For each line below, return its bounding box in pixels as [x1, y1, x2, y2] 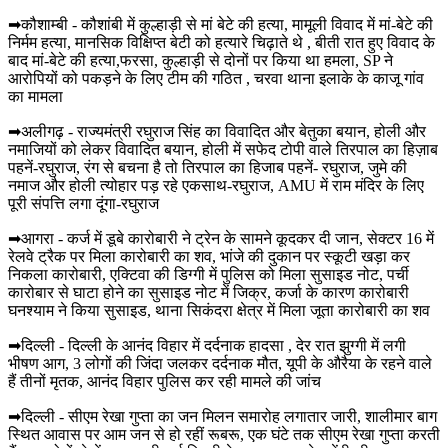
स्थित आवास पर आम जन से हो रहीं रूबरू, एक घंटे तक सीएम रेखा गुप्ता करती [8, 425, 440, 443]
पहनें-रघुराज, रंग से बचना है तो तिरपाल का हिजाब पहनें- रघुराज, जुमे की [8, 158, 407, 176]
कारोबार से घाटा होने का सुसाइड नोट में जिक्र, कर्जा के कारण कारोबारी [8, 283, 409, 301]
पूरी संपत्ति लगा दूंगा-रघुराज [8, 194, 159, 212]
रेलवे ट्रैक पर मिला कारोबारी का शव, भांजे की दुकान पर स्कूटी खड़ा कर [8, 247, 410, 265]
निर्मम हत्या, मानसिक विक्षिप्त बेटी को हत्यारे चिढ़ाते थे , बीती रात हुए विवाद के [8, 33, 435, 51]
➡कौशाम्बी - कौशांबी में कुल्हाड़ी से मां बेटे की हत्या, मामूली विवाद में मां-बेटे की [8, 15, 433, 33]
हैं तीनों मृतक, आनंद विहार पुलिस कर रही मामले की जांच [8, 372, 321, 390]
